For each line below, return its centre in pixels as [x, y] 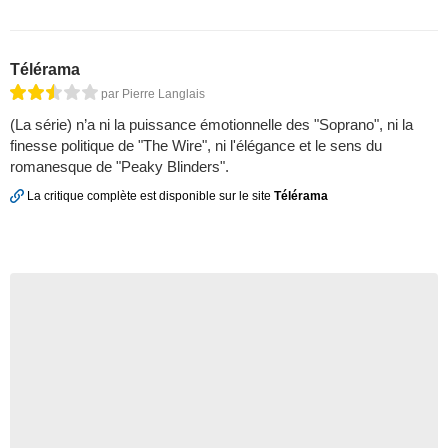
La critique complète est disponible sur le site [149, 195]
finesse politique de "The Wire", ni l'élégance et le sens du [196, 145]
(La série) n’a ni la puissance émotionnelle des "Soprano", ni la [211, 124]
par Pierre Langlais [153, 93]
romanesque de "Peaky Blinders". [119, 166]
